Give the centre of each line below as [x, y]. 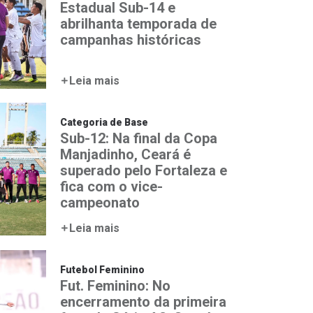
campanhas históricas [131, 39]
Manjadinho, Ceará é [125, 154]
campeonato [100, 202]
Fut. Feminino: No [115, 285]
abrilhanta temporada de [138, 23]
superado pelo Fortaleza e [144, 170]
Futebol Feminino [102, 269]
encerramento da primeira [143, 301]
